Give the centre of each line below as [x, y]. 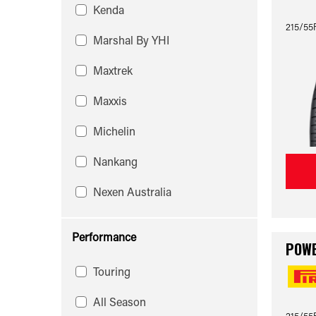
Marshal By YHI [131, 40]
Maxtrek [113, 70]
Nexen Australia [132, 192]
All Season [120, 302]
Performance [104, 237]
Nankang [115, 161]
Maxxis [110, 101]
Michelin [114, 131]
